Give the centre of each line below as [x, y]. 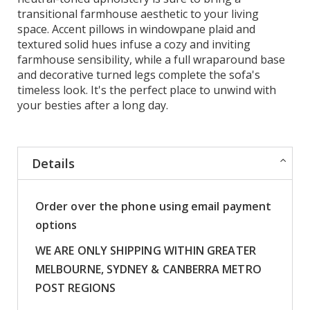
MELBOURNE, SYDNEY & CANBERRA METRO [148, 269]
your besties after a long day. [93, 105]
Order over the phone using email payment [154, 206]
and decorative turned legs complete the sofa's [139, 74]
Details [53, 163]
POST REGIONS [75, 288]
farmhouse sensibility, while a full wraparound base [151, 59]
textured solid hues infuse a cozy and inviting [134, 44]
